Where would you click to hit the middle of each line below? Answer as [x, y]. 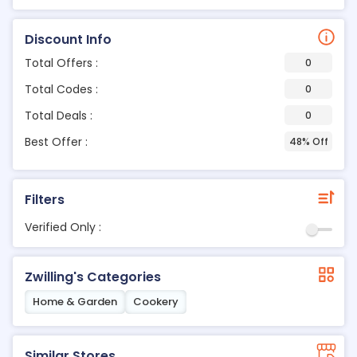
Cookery [156, 302]
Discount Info [68, 39]
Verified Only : [63, 227]
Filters [45, 200]
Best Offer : [56, 141]
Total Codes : [61, 89]
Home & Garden [75, 302]
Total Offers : [61, 63]
